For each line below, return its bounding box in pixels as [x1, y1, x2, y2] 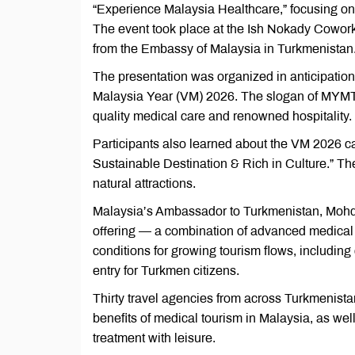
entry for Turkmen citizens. [93, 264, 239, 277]
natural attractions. [93, 177, 196, 190]
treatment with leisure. [93, 331, 216, 345]
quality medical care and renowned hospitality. [93, 109, 352, 123]
